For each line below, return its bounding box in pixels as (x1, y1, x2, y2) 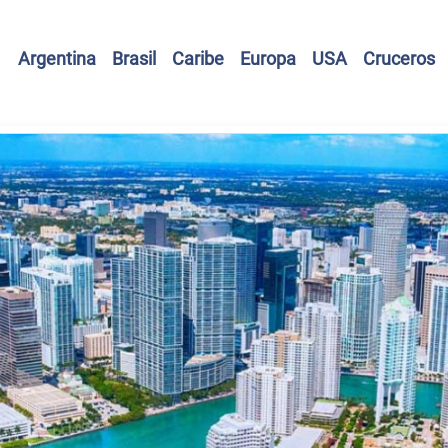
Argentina (18, 47, 96, 69)
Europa (240, 47, 296, 69)
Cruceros (363, 47, 435, 69)
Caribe (172, 47, 224, 69)
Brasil (112, 47, 156, 69)
